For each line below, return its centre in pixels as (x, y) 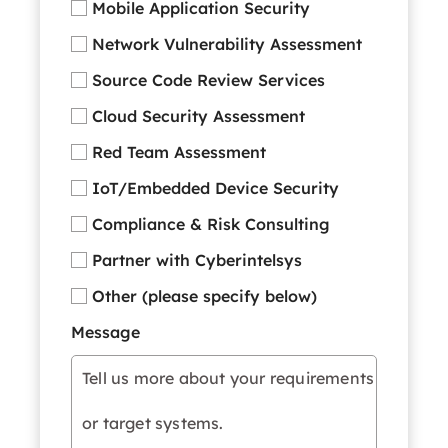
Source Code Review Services (208, 80)
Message (105, 332)
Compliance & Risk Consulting (211, 224)
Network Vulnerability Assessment (227, 44)
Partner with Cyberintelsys (197, 260)
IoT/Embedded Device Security (215, 188)
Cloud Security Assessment (198, 116)
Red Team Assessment (179, 152)
